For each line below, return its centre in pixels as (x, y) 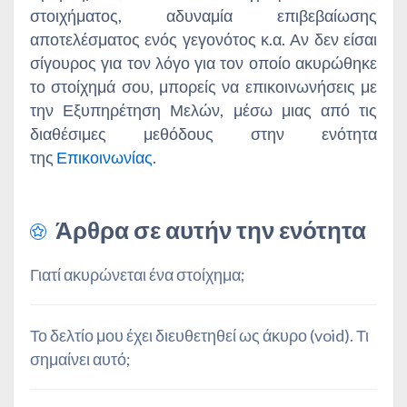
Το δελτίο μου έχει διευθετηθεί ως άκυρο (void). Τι (199, 336)
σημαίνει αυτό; (80, 359)
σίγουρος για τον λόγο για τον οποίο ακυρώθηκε (203, 63)
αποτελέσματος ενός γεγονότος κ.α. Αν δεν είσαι (203, 40)
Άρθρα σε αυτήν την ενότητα (211, 230)
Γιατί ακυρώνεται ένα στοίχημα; (138, 275)
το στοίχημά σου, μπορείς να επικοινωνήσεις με (203, 87)
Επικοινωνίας (104, 158)
